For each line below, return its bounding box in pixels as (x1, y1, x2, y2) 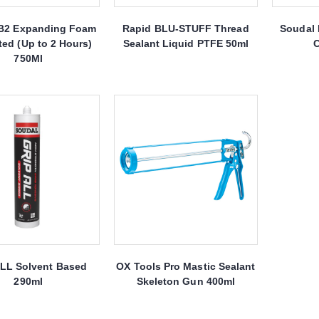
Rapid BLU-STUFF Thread (122, 23, 249, 35)
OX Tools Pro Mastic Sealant (116, 261, 256, 273)
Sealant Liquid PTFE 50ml (122, 38, 249, 50)
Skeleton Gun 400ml (136, 276, 235, 288)
